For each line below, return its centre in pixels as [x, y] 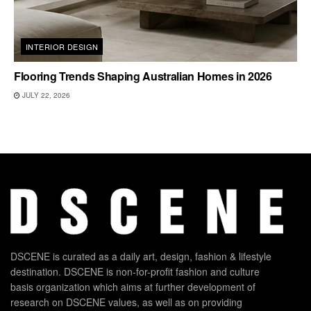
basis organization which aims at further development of [133, 286]
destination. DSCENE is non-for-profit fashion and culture [135, 271]
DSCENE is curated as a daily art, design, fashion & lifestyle [141, 256]
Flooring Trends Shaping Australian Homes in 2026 [143, 76]
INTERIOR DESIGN [62, 47]
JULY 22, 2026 [45, 95]
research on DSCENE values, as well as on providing [126, 302]
